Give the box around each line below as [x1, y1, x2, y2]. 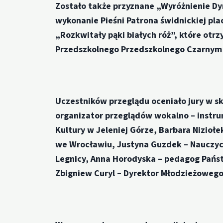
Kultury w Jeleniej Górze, [55, 124, 159, 137]
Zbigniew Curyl [55, 167, 117, 180]
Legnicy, [55, 153, 91, 166]
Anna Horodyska [91, 153, 158, 166]
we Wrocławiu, [55, 138, 117, 151]
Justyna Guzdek [117, 138, 184, 151]
